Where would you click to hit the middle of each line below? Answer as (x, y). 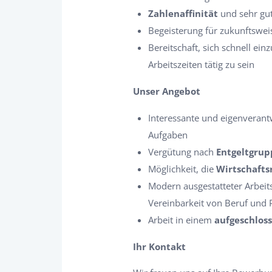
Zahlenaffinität (183, 13)
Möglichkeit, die (182, 169)
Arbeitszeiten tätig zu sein (201, 64)
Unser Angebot (167, 91)
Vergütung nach (182, 152)
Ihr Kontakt (159, 246)
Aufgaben (168, 135)
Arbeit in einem (181, 220)
